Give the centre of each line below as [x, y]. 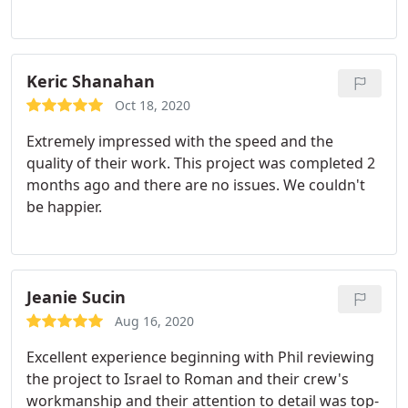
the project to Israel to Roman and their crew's [188, 379]
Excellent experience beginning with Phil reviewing [200, 357]
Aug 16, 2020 [154, 321]
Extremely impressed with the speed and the [180, 141]
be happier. [64, 207]
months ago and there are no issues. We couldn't [196, 185]
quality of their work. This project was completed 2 [201, 163]
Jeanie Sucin [76, 297]
